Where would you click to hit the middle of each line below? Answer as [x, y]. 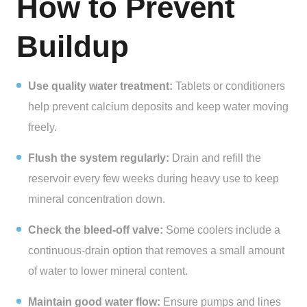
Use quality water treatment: [100, 86]
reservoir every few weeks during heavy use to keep [153, 179]
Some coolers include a [222, 230]
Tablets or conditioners [229, 86]
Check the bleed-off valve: [96, 230]
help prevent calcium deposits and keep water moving [158, 107]
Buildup [73, 47]
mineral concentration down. [97, 199]
